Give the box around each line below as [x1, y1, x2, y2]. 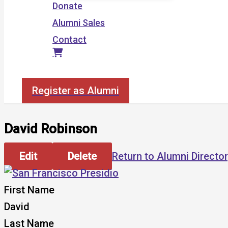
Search [21, 67, 51, 77]
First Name [4, 184, 54, 196]
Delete [68, 150, 97, 163]
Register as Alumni [32, 84, 119, 97]
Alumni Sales [52, 17, 105, 28]
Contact [52, 34, 87, 45]
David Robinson [4, 121, 97, 136]
